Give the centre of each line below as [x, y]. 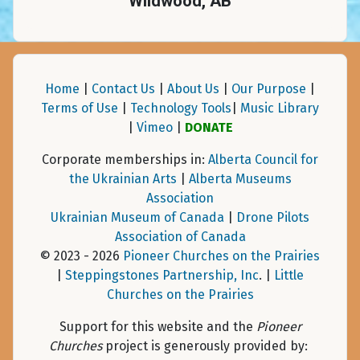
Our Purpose [269, 89]
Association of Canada [180, 237]
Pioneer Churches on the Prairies [221, 256]
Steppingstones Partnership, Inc [162, 276]
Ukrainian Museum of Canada [137, 218]
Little [289, 276]
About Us [193, 89]
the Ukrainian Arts [123, 179]
